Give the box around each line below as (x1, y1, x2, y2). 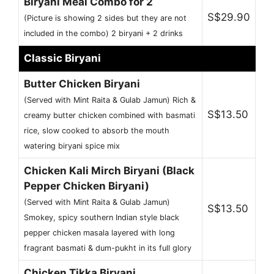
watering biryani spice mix (24, 141, 120, 151)
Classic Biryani (24, 52, 101, 65)
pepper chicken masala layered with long (24, 228, 175, 238)
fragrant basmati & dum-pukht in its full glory (24, 243, 191, 253)
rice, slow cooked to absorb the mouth (24, 126, 169, 136)
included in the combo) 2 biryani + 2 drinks (24, 29, 183, 39)
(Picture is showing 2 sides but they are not (24, 13, 187, 23)
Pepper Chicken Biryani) (24, 180, 149, 193)
